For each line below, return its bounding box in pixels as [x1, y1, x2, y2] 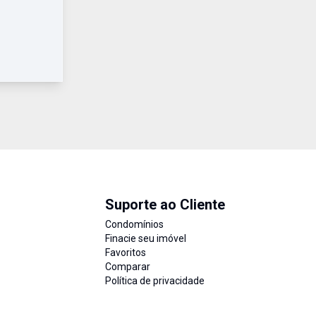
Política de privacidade [104, 275, 205, 286]
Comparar [104, 261, 150, 272]
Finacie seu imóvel [104, 233, 186, 244]
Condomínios [104, 219, 164, 230]
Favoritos [104, 247, 146, 258]
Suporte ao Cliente [104, 196, 225, 213]
